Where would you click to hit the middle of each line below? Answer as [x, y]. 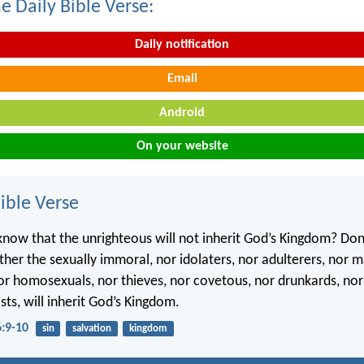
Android [182, 113]
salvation [91, 328]
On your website [182, 147]
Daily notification [182, 45]
